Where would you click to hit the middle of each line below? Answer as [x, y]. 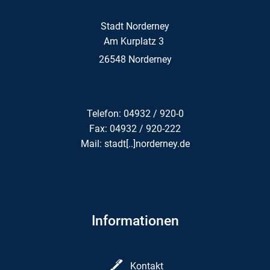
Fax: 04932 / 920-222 [135, 128]
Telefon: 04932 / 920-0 [135, 113]
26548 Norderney [135, 59]
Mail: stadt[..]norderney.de [135, 143]
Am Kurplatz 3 [135, 41]
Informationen [135, 221]
